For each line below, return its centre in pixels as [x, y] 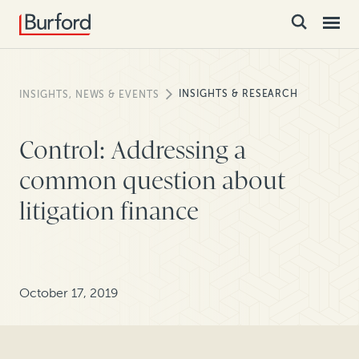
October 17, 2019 [69, 293]
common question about [152, 181]
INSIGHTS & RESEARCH [239, 93]
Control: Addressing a [133, 150]
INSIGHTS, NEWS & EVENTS [90, 95]
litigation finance [109, 211]
